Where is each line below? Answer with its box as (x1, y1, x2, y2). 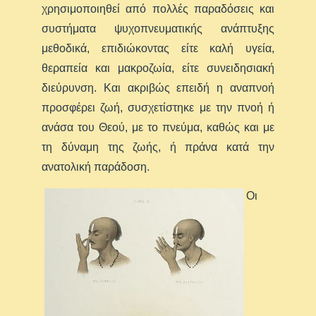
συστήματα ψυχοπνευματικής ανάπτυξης (42, 22, 274, 35)
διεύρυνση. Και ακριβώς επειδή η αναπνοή (42, 81, 274, 94)
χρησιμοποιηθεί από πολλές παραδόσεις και (42, 2, 274, 15)
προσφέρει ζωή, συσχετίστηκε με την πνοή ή (42, 101, 274, 114)
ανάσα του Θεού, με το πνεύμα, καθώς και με (42, 121, 274, 133)
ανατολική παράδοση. (42, 160, 150, 173)
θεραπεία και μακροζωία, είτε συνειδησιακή (42, 61, 274, 74)
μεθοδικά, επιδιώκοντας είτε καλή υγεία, (42, 42, 274, 54)
